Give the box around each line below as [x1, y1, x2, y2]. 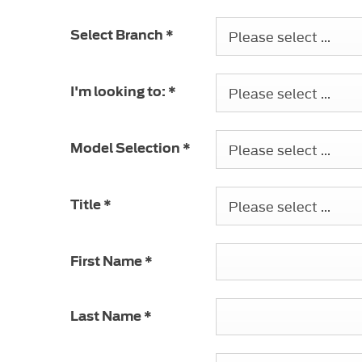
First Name [70, 253, 145, 269]
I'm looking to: [70, 83, 168, 99]
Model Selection [70, 140, 183, 156]
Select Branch [70, 27, 166, 43]
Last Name [70, 308, 144, 324]
